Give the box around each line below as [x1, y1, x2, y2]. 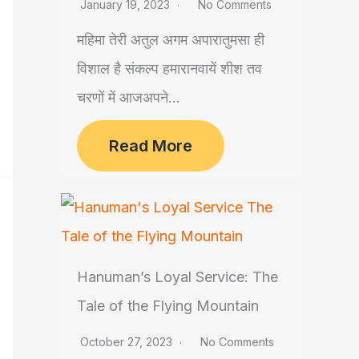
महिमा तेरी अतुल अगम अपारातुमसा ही [77, 31, 264, 49]
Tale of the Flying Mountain [77, 297, 259, 315]
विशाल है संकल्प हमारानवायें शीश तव [77, 60, 262, 78]
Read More [109, 136, 192, 156]
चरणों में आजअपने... [77, 89, 180, 107]
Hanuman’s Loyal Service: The [77, 268, 278, 286]
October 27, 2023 [80, 335, 175, 349]
